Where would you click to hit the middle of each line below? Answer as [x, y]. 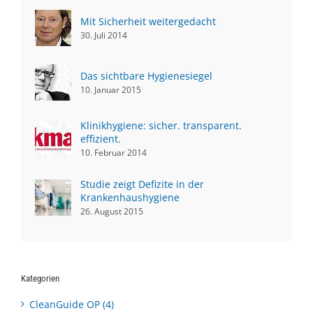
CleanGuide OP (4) [72, 304]
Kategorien [40, 279]
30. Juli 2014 [104, 35]
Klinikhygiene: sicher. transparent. [161, 126]
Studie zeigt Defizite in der [142, 184]
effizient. [101, 139]
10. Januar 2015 [111, 89]
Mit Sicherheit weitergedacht [148, 21]
